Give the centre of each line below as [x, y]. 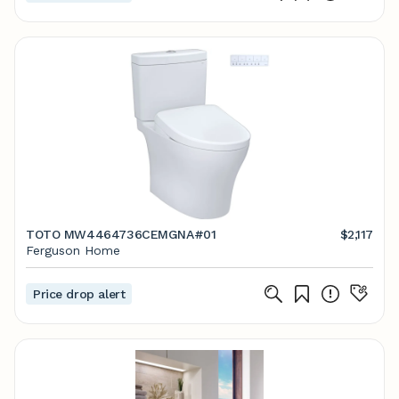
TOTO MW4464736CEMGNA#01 [121, 234]
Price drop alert [79, 294]
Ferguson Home [73, 250]
